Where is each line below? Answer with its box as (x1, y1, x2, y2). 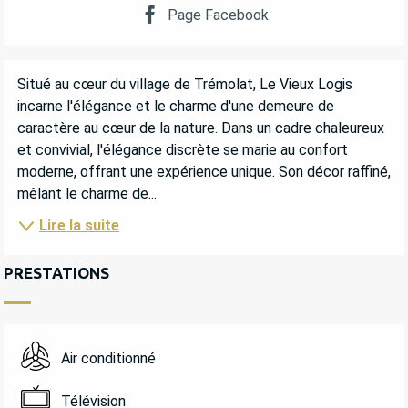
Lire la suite (39, 216, 119, 234)
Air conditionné (60, 350, 156, 368)
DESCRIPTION (4, 63, 161, 90)
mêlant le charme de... (17, 185, 157, 203)
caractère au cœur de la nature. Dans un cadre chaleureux (17, 119, 384, 138)
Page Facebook (168, 5, 270, 24)
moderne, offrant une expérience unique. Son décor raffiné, (17, 163, 391, 181)
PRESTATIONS (4, 263, 109, 281)
